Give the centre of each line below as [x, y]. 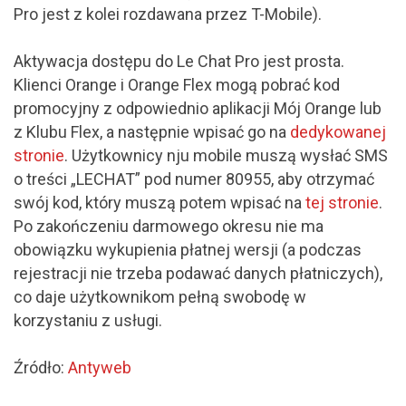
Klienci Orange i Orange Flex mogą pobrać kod [177, 84]
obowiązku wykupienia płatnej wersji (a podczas [188, 249]
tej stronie [342, 202]
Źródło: [41, 367]
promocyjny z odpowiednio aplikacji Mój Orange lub [198, 108]
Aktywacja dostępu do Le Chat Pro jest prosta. [179, 61]
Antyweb [100, 367]
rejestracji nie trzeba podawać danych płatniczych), [198, 273]
